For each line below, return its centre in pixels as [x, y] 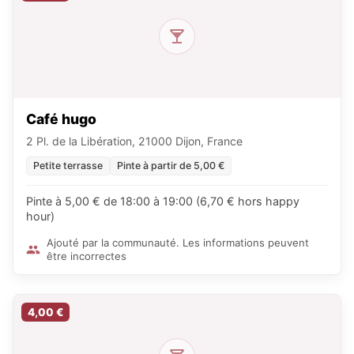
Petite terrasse [68, 165]
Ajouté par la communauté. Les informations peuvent [178, 242]
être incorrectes [87, 256]
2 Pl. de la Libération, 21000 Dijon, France [134, 141]
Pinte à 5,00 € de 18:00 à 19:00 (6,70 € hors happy [163, 201]
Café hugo [61, 119]
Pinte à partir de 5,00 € [171, 165]
